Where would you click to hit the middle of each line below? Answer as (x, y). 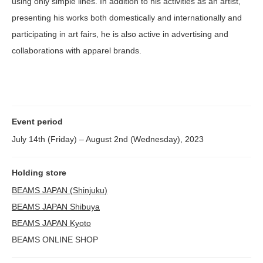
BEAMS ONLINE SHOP (55, 240)
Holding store (39, 173)
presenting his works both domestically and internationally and (127, 18)
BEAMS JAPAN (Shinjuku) (60, 190)
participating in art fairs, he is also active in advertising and (120, 34)
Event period (37, 122)
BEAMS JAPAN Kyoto (51, 223)
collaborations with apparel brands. (77, 51)
